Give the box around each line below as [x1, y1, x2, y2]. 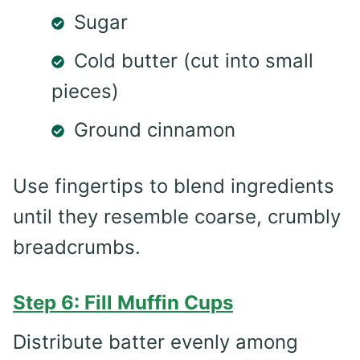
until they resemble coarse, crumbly [13, 204, 341, 228]
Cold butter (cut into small [74, 48, 313, 72]
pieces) [51, 79, 119, 103]
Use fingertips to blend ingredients [13, 174, 334, 198]
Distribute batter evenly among [13, 329, 298, 354]
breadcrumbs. [13, 235, 141, 259]
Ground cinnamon [74, 117, 235, 141]
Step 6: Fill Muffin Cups [13, 290, 233, 314]
